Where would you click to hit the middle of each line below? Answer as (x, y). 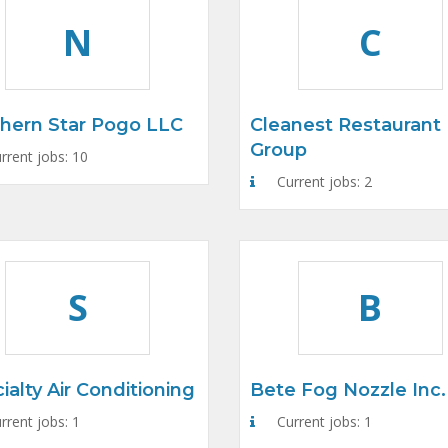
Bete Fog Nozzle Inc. (348, 390)
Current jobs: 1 (322, 421)
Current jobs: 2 (322, 181)
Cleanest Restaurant (345, 125)
